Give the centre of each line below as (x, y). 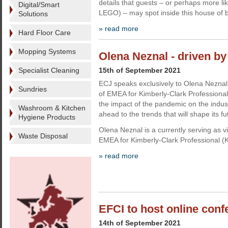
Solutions (33, 14)
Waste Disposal (43, 136)
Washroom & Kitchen (52, 108)
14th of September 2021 (140, 223)
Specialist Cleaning (49, 70)
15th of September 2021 (140, 70)
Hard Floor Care (45, 33)
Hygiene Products (47, 117)
